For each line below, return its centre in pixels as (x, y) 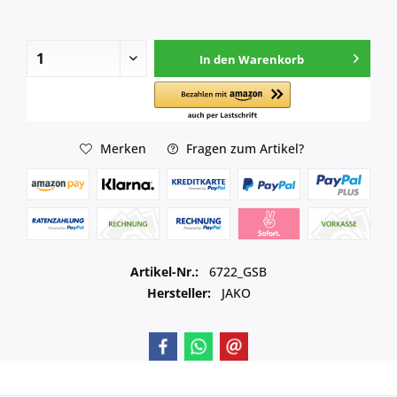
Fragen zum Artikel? (243, 148)
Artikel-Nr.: (166, 272)
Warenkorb (271, 60)
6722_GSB (238, 272)
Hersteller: (179, 293)
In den (217, 60)
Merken (123, 148)
